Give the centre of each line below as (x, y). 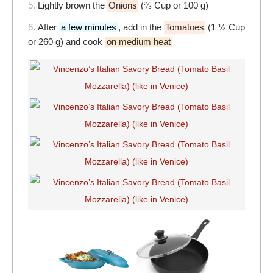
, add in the (141, 27)
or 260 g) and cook (66, 42)
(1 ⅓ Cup (225, 27)
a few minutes (89, 27)
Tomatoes (185, 27)
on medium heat (139, 42)
